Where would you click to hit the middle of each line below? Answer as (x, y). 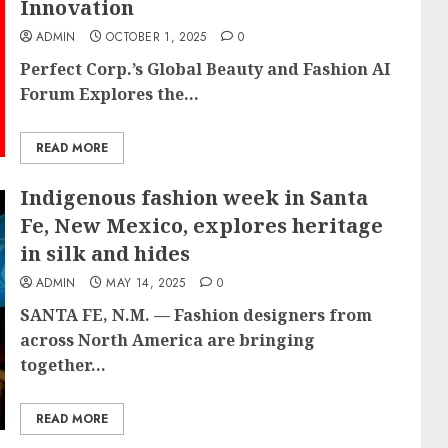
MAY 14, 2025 (146, 283)
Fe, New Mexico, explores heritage (201, 225)
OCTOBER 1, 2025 (156, 37)
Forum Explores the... (109, 94)
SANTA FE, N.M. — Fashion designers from (195, 315)
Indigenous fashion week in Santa (193, 197)
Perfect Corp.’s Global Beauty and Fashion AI (204, 69)
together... (62, 365)
